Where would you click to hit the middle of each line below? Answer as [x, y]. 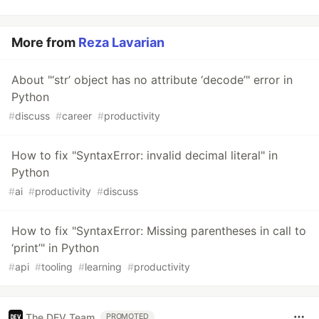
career [77, 116]
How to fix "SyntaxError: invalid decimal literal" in [145, 156]
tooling [57, 267]
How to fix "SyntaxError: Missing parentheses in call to [159, 231]
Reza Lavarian [121, 43]
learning [103, 267]
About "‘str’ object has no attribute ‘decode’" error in [152, 80]
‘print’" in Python [55, 248]
